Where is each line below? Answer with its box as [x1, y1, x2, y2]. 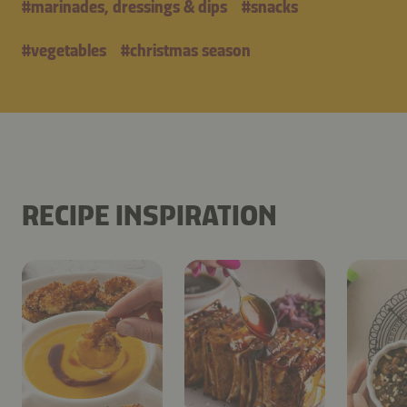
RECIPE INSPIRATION [22, 197, 277, 233]
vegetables [31, 40, 106, 61]
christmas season [130, 40, 251, 61]
